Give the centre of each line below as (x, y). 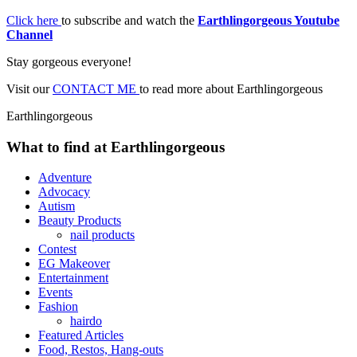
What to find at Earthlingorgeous (116, 147)
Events (55, 292)
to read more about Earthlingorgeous (231, 88)
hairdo (86, 321)
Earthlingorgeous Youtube (269, 20)
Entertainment (73, 278)
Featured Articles (81, 335)
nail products (102, 235)
